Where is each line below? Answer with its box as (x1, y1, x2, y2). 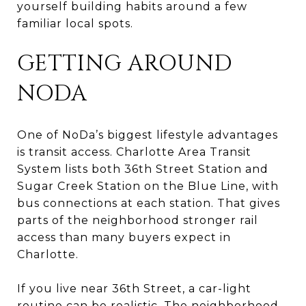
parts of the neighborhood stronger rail (17, 213, 258, 227)
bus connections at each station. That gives (17, 196, 280, 210)
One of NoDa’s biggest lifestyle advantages (17, 128, 278, 141)
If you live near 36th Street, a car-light (17, 281, 251, 295)
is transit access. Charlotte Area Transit (17, 145, 251, 158)
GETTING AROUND (17, 48, 233, 79)
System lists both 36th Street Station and (17, 162, 268, 176)
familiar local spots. (17, 16, 133, 30)
